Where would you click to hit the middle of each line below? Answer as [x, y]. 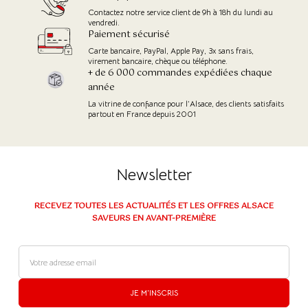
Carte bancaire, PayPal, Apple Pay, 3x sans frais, [171, 51]
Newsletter [154, 175]
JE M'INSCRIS [154, 293]
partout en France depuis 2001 [142, 114]
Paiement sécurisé [129, 35]
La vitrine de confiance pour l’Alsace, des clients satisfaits [186, 104]
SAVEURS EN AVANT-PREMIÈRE [154, 219]
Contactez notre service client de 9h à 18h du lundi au [180, 12]
